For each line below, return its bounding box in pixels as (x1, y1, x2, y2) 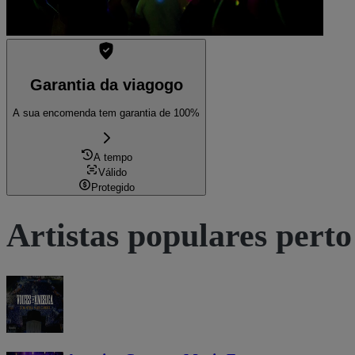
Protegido (90, 181, 135, 193)
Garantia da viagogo (29, 75, 183, 94)
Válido (98, 166, 127, 178)
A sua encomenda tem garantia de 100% (13, 107, 200, 120)
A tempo (93, 151, 132, 163)
